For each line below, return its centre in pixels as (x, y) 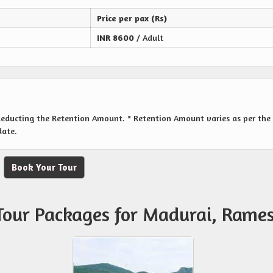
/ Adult (150, 37)
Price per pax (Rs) (132, 18)
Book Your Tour (44, 167)
